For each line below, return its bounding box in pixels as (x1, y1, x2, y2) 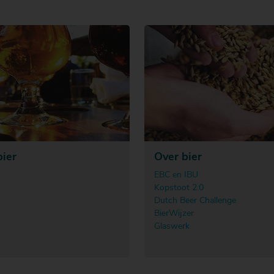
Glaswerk (154, 221, 190, 231)
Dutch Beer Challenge (154, 196, 236, 206)
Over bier (154, 151, 202, 163)
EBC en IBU (154, 170, 198, 180)
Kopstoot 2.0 (154, 183, 204, 193)
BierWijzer (154, 209, 194, 218)
